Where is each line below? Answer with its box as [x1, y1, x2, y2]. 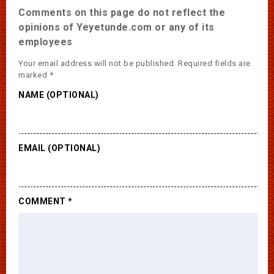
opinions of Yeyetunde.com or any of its [18, 21, 215, 33]
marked [18, 70, 50, 80]
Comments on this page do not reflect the [18, 6, 225, 18]
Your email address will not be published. [18, 58, 176, 68]
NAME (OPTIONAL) [18, 89, 99, 100]
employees [18, 35, 73, 48]
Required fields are [178, 58, 251, 68]
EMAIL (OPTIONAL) [18, 143, 100, 153]
